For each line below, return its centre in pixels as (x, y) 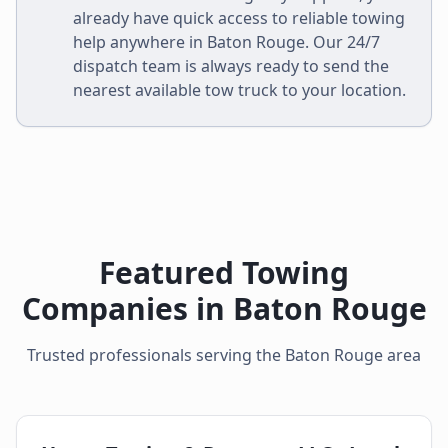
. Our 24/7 (342, 42)
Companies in (127, 308)
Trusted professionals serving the (156, 355)
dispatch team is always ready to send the (231, 66)
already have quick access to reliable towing (239, 18)
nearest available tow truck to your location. (239, 90)
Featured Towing (224, 272)
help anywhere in (140, 42)
